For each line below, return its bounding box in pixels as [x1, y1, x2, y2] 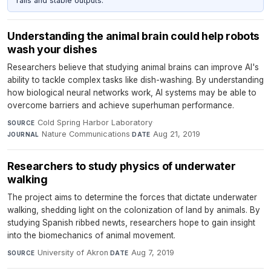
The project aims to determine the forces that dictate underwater [7, 192, 257, 202]
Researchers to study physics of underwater [7, 159, 236, 172]
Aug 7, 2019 [131, 247, 174, 257]
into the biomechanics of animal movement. [7, 230, 175, 240]
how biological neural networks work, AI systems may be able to [7, 87, 256, 97]
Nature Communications [42, 129, 131, 139]
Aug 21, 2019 [153, 129, 201, 139]
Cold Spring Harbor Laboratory [37, 117, 152, 127]
